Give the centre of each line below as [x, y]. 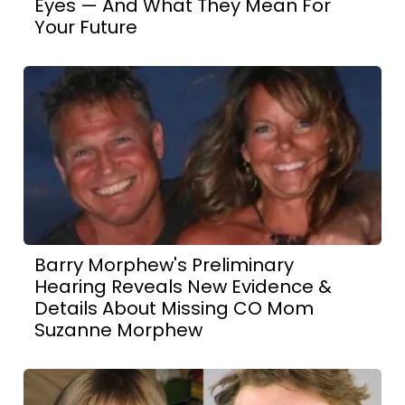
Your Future [86, 27]
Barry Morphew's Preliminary [165, 264]
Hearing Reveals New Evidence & [184, 286]
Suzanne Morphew [119, 330]
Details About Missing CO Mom [174, 308]
